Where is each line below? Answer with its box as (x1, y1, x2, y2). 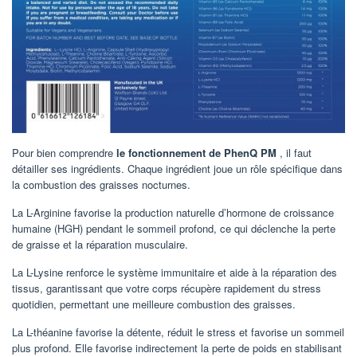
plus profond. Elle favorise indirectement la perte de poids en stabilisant (12, 339, 342, 355)
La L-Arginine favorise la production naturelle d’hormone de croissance (12, 204, 334, 220)
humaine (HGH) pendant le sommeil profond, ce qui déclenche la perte (12, 220, 335, 236)
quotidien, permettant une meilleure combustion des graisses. (12, 296, 296, 312)
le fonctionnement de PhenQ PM (116, 144, 277, 160)
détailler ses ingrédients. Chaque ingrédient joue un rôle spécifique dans (12, 160, 343, 176)
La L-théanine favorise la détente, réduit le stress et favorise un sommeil (12, 324, 344, 339)
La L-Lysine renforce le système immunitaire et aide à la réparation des (12, 264, 337, 280)
